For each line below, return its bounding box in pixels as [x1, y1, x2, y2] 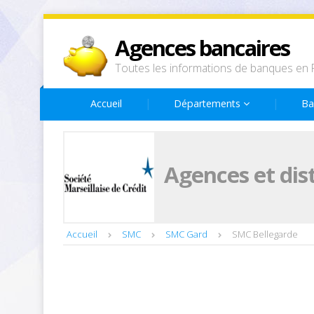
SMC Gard [165, 228, 207, 240]
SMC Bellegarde [232, 228, 298, 240]
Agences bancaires [115, 33, 289, 62]
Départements [174, 97, 243, 110]
